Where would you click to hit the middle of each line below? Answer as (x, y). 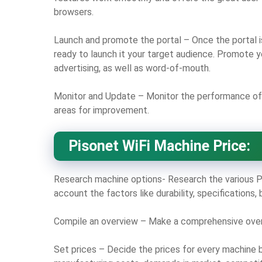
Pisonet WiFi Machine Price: (159, 146)
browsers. (74, 12)
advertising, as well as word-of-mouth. (132, 68)
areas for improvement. (101, 110)
